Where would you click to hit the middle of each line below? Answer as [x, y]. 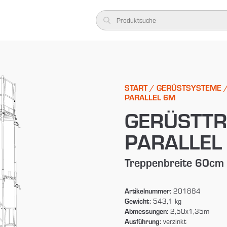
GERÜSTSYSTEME [189, 87]
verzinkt [174, 221]
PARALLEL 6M [150, 97]
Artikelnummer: [148, 191]
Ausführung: [143, 221]
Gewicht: [138, 201]
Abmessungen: [146, 211]
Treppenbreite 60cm [174, 162]
